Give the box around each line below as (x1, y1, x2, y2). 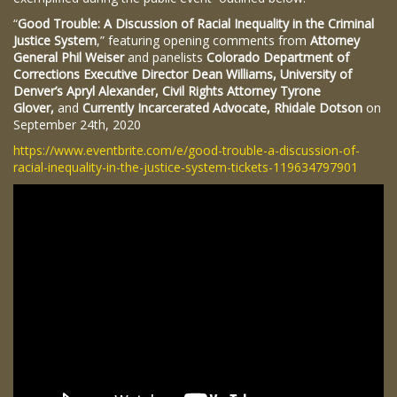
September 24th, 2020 (13, 116, 141, 133)
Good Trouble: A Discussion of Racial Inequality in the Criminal (18, 15, 374, 32)
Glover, (13, 99, 58, 116)
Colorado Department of (206, 49, 349, 66)
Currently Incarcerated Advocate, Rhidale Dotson (79, 99, 362, 116)
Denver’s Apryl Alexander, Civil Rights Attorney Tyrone (13, 82, 321, 99)
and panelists (128, 49, 206, 66)
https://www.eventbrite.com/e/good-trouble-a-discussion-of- (13, 142, 360, 159)
